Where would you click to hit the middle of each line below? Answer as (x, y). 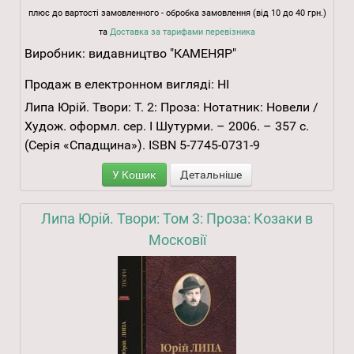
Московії (177, 240)
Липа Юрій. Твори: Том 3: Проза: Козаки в (177, 219)
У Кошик (134, 175)
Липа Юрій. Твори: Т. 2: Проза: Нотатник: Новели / (171, 107)
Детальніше (211, 175)
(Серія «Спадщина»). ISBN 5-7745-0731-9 (142, 145)
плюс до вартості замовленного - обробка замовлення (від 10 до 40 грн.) (177, 13)
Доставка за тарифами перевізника (183, 32)
